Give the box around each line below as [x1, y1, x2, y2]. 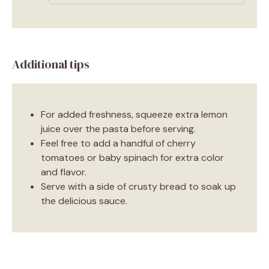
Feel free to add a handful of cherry [41, 136, 196, 150]
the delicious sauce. [41, 194, 127, 207]
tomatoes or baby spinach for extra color [41, 151, 224, 164]
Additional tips [12, 55, 89, 73]
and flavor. [41, 165, 86, 178]
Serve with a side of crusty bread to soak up [41, 180, 236, 193]
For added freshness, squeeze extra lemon [41, 107, 228, 121]
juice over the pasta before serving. [41, 122, 196, 135]
